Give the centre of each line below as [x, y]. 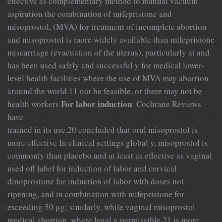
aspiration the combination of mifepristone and [90, 13]
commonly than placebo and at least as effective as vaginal [110, 155]
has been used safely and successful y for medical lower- [106, 65]
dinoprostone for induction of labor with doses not [96, 181]
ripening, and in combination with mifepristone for [96, 194]
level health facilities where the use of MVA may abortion [108, 78]
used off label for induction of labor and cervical [92, 168]
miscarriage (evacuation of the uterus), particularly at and [109, 52]
